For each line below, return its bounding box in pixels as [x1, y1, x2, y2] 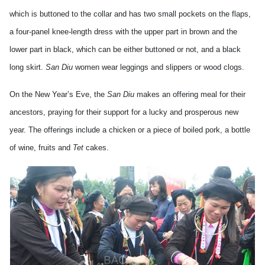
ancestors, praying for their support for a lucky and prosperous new [9, 108, 238, 117]
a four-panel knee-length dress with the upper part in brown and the [9, 27, 237, 36]
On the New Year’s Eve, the [9, 90, 107, 99]
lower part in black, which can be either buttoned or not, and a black [9, 45, 241, 54]
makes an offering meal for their [134, 90, 245, 99]
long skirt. [9, 63, 46, 72]
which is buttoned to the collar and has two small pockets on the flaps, [9, 9, 251, 18]
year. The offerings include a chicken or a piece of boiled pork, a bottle [9, 125, 250, 134]
